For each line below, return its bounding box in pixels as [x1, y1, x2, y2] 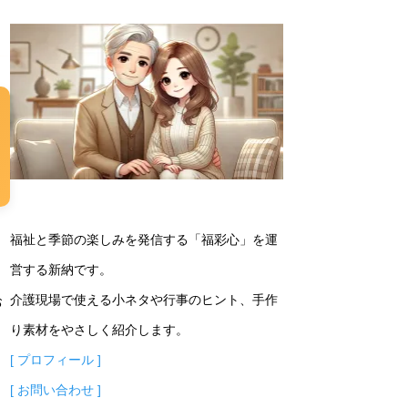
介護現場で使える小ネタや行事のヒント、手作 [10, 292, 278, 308]
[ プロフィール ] [10, 352, 101, 368]
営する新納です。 [10, 262, 112, 278]
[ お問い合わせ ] [10, 382, 101, 398]
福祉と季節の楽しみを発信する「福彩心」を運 [10, 232, 278, 248]
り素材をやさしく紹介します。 [10, 322, 189, 338]
